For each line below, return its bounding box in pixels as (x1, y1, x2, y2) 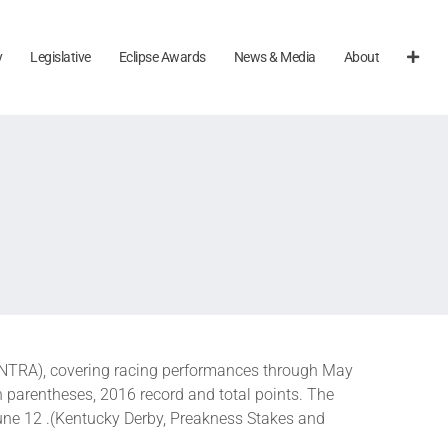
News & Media (233, 48, 316, 65)
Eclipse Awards (118, 48, 206, 65)
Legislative (30, 48, 91, 65)
